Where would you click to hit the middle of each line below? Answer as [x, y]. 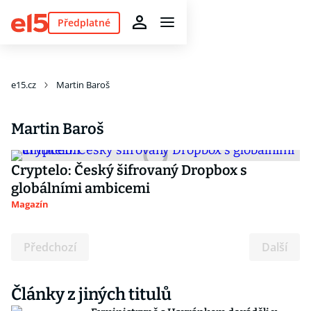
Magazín [30, 204]
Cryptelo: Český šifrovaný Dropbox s [129, 170]
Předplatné [84, 22]
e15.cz [24, 85]
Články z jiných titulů [91, 294]
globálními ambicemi [81, 188]
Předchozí [50, 247]
